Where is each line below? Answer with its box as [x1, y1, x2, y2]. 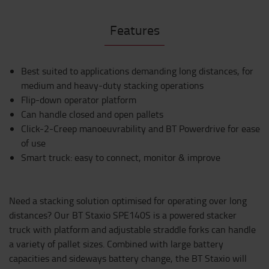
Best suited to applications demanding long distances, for [21, 64, 253, 77]
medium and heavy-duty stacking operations [21, 79, 204, 92]
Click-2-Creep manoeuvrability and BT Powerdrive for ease [21, 122, 260, 135]
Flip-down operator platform [21, 93, 136, 106]
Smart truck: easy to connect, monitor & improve [21, 151, 220, 164]
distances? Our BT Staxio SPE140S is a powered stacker [9, 208, 237, 222]
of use [21, 136, 46, 150]
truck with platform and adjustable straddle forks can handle [9, 223, 256, 236]
